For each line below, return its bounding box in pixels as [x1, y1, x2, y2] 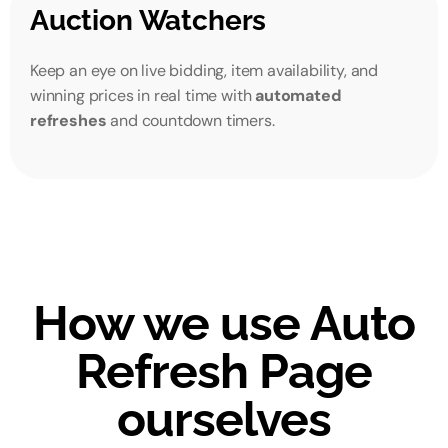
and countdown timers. [106, 110, 275, 131]
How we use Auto [33, 295, 415, 351]
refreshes [30, 110, 107, 131]
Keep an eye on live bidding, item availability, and [30, 60, 379, 81]
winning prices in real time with [30, 85, 256, 106]
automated [255, 85, 342, 106]
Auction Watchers [30, 4, 267, 37]
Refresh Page [76, 343, 372, 399]
